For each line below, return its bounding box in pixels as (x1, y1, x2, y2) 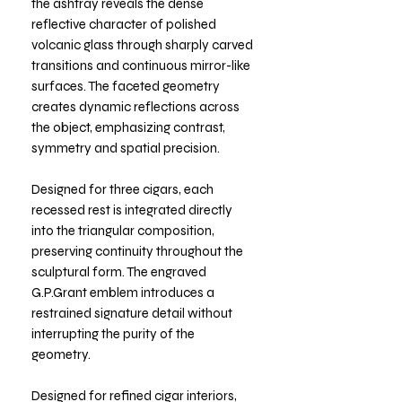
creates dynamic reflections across (31, 98, 240, 115)
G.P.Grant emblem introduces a (31, 284, 214, 301)
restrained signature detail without (31, 304, 232, 321)
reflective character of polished (31, 15, 216, 32)
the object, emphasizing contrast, (31, 118, 225, 135)
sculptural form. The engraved (31, 263, 206, 280)
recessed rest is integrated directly (31, 201, 232, 218)
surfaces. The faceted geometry (31, 77, 220, 94)
